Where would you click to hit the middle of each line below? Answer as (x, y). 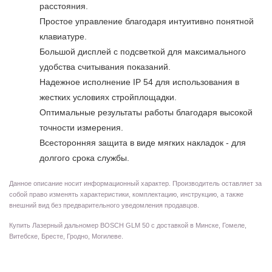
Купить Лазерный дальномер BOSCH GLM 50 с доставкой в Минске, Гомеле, (128, 225)
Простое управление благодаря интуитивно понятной (147, 21)
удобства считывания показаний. (106, 67)
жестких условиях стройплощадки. (109, 97)
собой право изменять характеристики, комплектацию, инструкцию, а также (126, 194)
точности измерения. (83, 127)
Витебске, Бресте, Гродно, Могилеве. (66, 236)
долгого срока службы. (84, 158)
